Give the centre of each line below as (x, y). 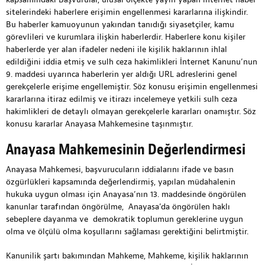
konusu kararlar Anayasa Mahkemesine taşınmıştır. (99, 124)
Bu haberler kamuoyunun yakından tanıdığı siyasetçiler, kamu (120, 25)
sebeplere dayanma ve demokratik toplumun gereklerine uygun (125, 219)
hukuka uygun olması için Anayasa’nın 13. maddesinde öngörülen (127, 194)
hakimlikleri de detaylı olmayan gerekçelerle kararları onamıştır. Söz (131, 112)
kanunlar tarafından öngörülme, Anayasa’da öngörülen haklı (118, 207)
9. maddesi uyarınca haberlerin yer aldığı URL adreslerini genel (122, 74)
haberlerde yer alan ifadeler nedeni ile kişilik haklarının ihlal (117, 49)
